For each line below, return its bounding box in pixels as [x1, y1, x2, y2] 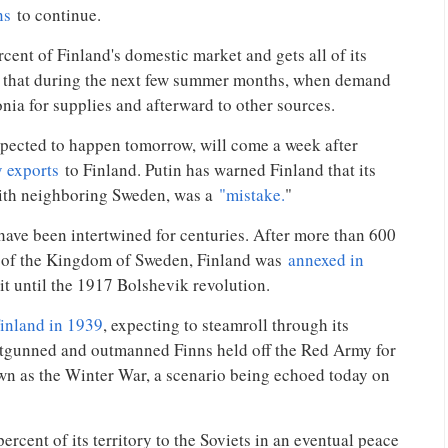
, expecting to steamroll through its [103, 312, 349, 336]
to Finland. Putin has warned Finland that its [59, 157, 376, 181]
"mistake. [219, 182, 285, 206]
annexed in [288, 247, 364, 271]
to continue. [11, 2, 101, 26]
